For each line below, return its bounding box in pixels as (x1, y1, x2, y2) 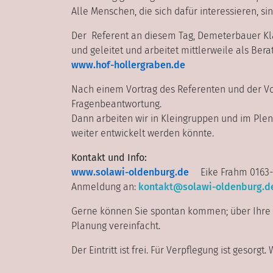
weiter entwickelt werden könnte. (71, 127, 214, 139)
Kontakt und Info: (71, 151, 147, 163)
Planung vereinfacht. (71, 219, 160, 232)
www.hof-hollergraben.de (71, 58, 185, 71)
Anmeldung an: (71, 180, 138, 193)
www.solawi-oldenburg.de (71, 166, 189, 178)
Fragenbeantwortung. (71, 97, 161, 110)
